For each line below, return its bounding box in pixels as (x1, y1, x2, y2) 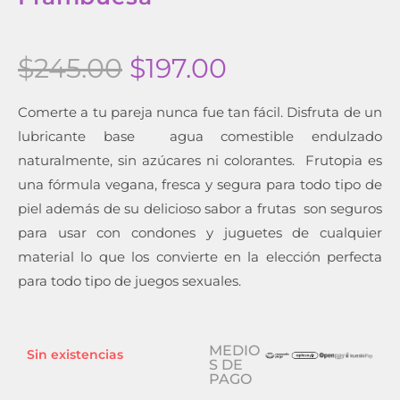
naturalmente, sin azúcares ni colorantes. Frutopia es (18, 151, 382, 169)
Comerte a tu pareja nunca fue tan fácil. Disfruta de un (18, 103, 382, 121)
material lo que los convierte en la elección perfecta (18, 247, 382, 265)
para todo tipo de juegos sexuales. (18, 271, 241, 289)
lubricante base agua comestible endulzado (18, 127, 382, 145)
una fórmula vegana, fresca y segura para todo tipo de (18, 175, 382, 193)
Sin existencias (27, 346, 123, 362)
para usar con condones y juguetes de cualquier (18, 223, 382, 241)
